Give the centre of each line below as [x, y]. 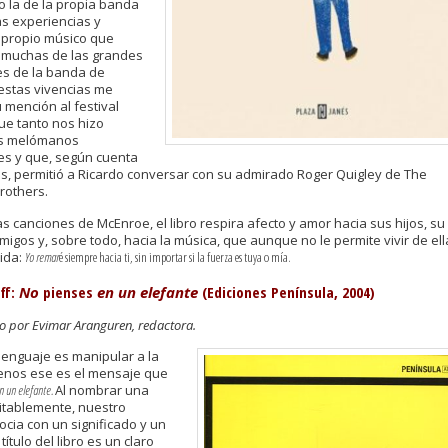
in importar [162, 256]
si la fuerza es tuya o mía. [239, 256]
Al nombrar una [102, 390]
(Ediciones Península [266, 291]
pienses [68, 291]
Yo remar [42, 256]
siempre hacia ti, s [100, 256]
